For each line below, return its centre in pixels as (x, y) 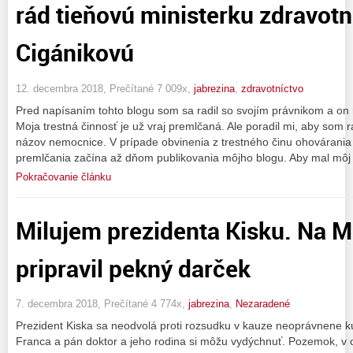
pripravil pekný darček (133, 268)
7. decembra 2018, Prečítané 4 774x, (102, 304)
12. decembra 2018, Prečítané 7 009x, (105, 88)
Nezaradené (263, 304)
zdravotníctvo (272, 88)
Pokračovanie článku (63, 176)
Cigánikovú (75, 53)
